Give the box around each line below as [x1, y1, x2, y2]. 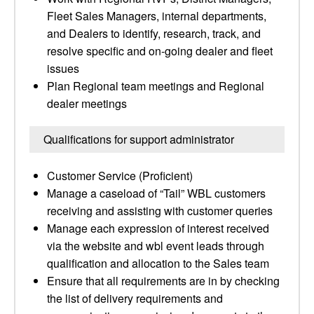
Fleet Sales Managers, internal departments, [47, 8, 266, 24]
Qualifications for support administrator [43, 131, 234, 147]
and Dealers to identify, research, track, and [47, 25, 261, 41]
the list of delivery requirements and [47, 290, 223, 306]
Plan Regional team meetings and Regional [47, 78, 264, 94]
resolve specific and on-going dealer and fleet [47, 43, 273, 59]
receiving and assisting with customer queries [47, 203, 273, 219]
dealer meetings [47, 95, 127, 111]
